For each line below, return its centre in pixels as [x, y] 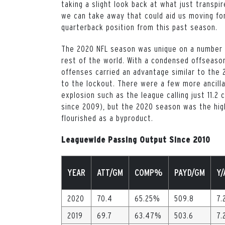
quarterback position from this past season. [140, 27]
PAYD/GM [190, 173]
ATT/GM [110, 173]
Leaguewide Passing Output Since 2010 [136, 140]
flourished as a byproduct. [108, 118]
